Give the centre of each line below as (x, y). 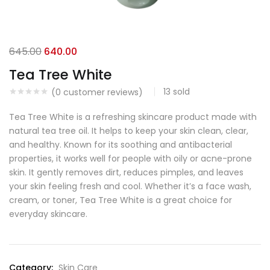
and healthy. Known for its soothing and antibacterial (121, 145)
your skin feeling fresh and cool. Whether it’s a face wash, (130, 186)
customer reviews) (102, 93)
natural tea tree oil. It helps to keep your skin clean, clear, (129, 131)
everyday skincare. (48, 214)
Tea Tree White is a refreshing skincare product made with (133, 117)
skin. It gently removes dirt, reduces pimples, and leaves (126, 172)
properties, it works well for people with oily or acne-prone (130, 159)
